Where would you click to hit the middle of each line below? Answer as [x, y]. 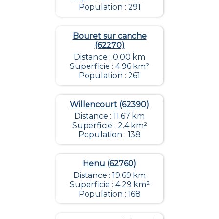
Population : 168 [109, 194]
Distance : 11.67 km [109, 116]
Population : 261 [109, 75]
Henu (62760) [109, 163]
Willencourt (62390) [109, 104]
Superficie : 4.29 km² [109, 184]
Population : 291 [109, 7]
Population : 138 [109, 134]
